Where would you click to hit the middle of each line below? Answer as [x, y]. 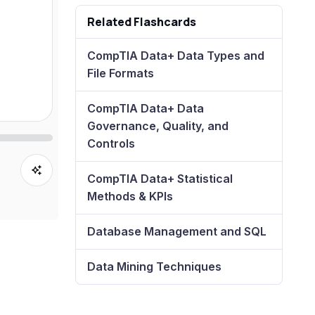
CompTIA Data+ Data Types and [176, 55]
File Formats [121, 73]
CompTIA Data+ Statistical [160, 178]
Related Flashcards [142, 21]
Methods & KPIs [130, 196]
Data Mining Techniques [155, 266]
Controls [111, 143]
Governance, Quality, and [158, 126]
